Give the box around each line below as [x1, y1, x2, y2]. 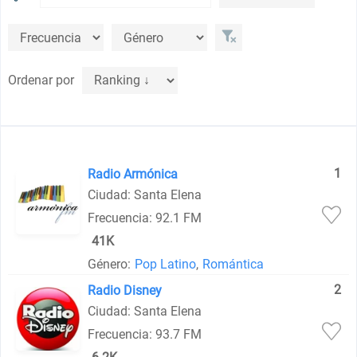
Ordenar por [8, 73, 75, 88]
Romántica [202, 257, 265, 272]
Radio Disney [88, 283, 163, 298]
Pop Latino [135, 257, 197, 272]
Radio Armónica [88, 167, 178, 182]
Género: [88, 257, 131, 272]
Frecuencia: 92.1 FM [88, 210, 202, 226]
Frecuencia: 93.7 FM [88, 327, 202, 342]
